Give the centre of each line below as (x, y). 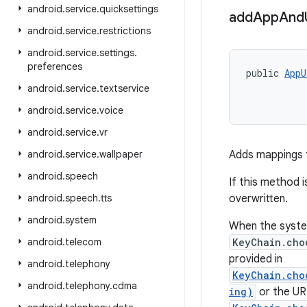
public (265, 73)
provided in (256, 259)
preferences (55, 66)
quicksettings (129, 9)
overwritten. (258, 199)
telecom (83, 242)
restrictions (125, 31)
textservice (124, 88)
